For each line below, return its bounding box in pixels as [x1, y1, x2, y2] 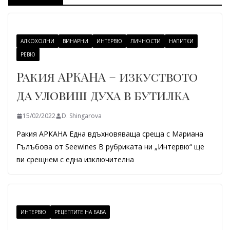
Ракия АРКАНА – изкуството [16, 68, 198, 85]
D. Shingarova [62, 111, 102, 120]
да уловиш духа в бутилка [16, 87, 189, 103]
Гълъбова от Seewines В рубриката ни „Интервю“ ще [16, 142, 204, 151]
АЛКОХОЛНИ [21, 37, 54, 45]
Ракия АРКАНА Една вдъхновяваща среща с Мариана [16, 129, 203, 139]
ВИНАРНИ [63, 37, 88, 45]
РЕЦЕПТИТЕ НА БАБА [54, 208, 106, 216]
